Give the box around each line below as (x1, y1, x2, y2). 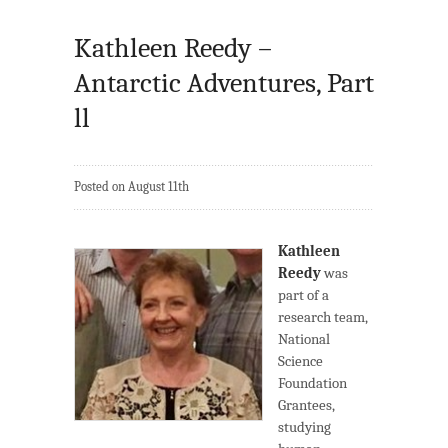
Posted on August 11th (74, 179, 189, 195)
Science (278, 352, 323, 371)
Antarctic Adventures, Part (74, 67, 374, 100)
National (278, 330, 330, 349)
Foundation (278, 374, 347, 393)
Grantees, (278, 396, 335, 415)
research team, (278, 308, 368, 327)
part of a (278, 286, 329, 305)
